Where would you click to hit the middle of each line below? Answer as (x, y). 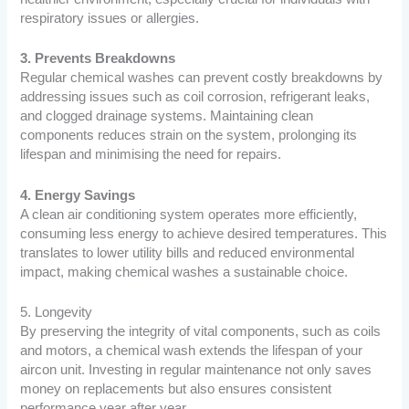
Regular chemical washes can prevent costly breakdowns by (202, 78)
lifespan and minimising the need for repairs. (151, 155)
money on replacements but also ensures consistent (176, 389)
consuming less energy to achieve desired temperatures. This (204, 233)
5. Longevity (57, 313)
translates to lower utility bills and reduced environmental (188, 252)
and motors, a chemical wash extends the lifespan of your (192, 351)
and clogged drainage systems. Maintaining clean (167, 116)
